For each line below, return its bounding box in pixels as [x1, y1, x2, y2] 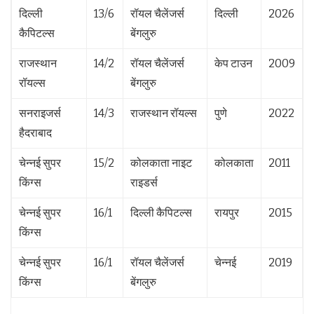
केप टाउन [214, 56, 252, 70]
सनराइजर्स [19, 106, 61, 120]
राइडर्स [130, 175, 158, 189]
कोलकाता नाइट [130, 156, 192, 170]
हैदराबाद [19, 125, 52, 139]
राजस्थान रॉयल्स [130, 106, 197, 120]
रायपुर [214, 205, 239, 219]
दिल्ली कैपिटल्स [130, 205, 192, 219]
